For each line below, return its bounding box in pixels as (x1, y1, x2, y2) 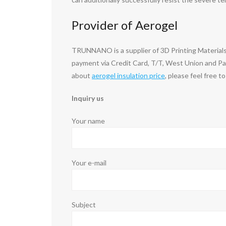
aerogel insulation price (92, 71, 165, 80)
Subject (72, 200, 96, 209)
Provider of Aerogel (72, 17, 178, 32)
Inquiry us (72, 93, 104, 102)
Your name (72, 116, 105, 125)
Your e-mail (72, 158, 106, 167)
